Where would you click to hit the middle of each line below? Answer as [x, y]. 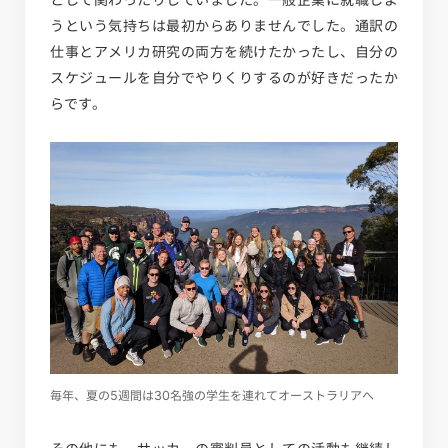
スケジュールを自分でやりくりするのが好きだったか [224, 77]
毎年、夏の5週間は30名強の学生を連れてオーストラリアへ [212, 394]
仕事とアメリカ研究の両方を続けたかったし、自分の [224, 51]
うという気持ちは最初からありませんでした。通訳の [224, 25]
